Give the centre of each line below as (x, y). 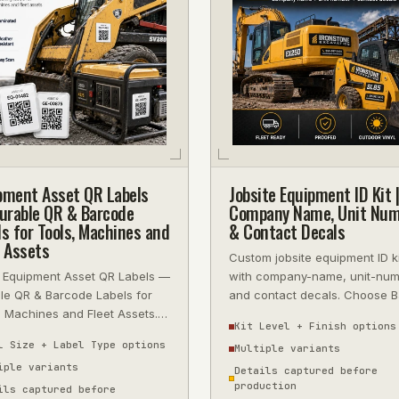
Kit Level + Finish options (315, 326)
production (265, 386)
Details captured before (306, 370)
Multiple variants (287, 348)
